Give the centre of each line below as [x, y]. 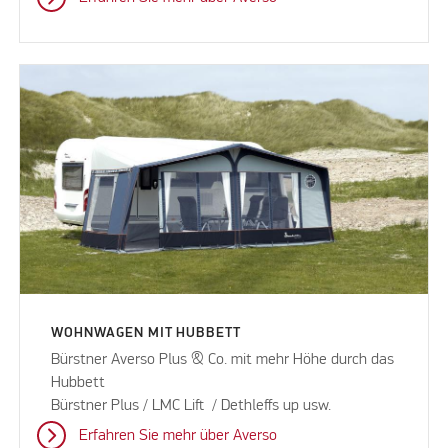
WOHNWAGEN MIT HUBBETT [146, 333]
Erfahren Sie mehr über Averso [177, 436]
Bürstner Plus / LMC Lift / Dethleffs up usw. [191, 406]
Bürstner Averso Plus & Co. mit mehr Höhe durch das [223, 360]
